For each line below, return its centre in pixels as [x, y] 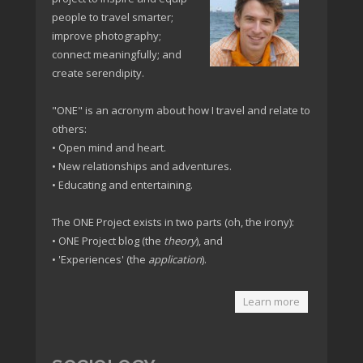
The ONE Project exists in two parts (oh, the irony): [173, 222]
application [175, 260]
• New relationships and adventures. [142, 167]
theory [180, 241]
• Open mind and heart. [109, 148]
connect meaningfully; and [117, 55]
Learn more [271, 302]
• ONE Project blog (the [108, 241]
